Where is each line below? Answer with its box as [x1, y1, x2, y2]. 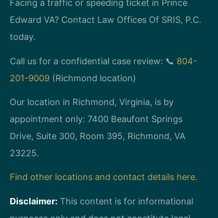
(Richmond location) [50, 73, 136, 83]
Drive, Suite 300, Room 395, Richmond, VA [10, 131, 185, 142]
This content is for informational [57, 196, 193, 206]
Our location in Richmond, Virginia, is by [10, 97, 174, 108]
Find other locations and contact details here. [10, 172, 198, 182]
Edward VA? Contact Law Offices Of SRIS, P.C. [10, 15, 201, 25]
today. [10, 32, 36, 42]
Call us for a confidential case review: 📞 [10, 55, 177, 66]
